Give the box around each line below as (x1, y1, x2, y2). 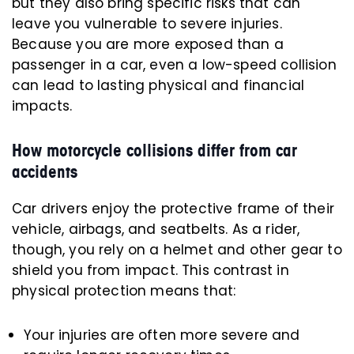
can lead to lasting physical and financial (12, 76, 305, 95)
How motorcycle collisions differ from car (12, 140, 297, 161)
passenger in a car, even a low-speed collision (12, 55, 337, 74)
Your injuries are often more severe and (24, 326, 300, 345)
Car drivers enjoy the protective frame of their (12, 199, 334, 218)
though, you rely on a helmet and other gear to (12, 240, 342, 259)
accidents (12, 161, 77, 183)
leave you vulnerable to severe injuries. (12, 14, 282, 33)
